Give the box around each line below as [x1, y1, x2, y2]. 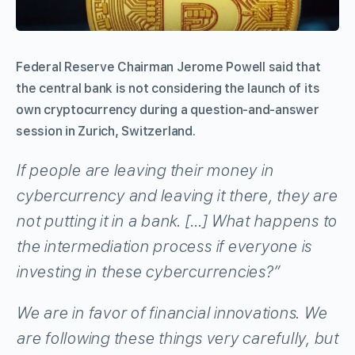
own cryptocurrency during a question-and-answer [16, 101, 319, 117]
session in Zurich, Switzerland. [16, 123, 196, 139]
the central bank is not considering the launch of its [16, 80, 320, 96]
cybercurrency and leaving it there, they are [16, 185, 338, 205]
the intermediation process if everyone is [16, 236, 312, 256]
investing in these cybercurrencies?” [16, 261, 280, 281]
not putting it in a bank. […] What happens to [16, 211, 338, 231]
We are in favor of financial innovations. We [16, 303, 327, 323]
